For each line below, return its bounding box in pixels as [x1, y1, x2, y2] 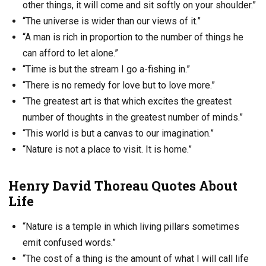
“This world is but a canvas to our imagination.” [23, 127, 214, 139]
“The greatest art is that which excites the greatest [23, 95, 232, 107]
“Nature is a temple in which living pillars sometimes [23, 220, 239, 232]
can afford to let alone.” [23, 47, 118, 59]
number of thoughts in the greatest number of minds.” [23, 111, 243, 123]
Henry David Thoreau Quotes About [8, 176, 237, 194]
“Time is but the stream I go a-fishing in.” [23, 63, 190, 75]
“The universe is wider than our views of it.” [23, 15, 201, 27]
